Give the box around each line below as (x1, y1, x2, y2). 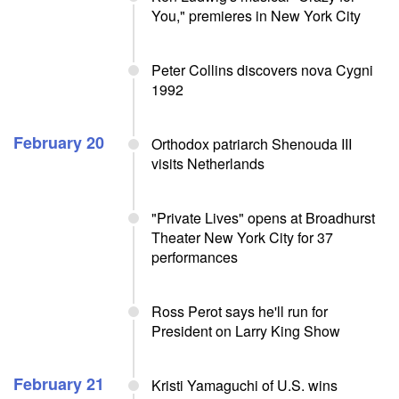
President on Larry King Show (151, 321, 340, 341)
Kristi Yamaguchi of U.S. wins (151, 375, 338, 395)
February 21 (13, 372, 104, 395)
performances (151, 247, 238, 267)
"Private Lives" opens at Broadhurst (151, 208, 375, 228)
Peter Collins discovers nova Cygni (151, 60, 373, 80)
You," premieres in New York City (151, 5, 361, 26)
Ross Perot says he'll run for (151, 301, 328, 322)
